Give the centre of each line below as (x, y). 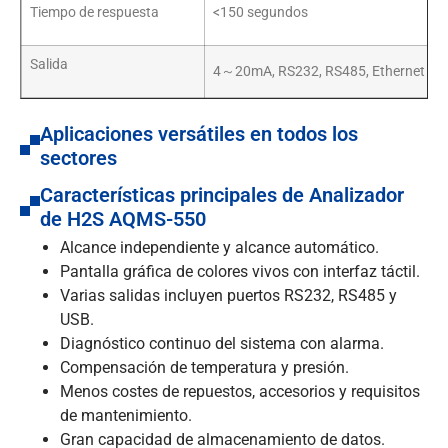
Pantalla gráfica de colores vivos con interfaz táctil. (240, 272)
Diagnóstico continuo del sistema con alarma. (222, 344)
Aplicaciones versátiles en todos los (199, 134)
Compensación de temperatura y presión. (204, 368)
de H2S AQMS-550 (123, 219)
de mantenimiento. (126, 416)
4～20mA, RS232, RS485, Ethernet (319, 72)
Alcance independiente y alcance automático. (219, 248)
